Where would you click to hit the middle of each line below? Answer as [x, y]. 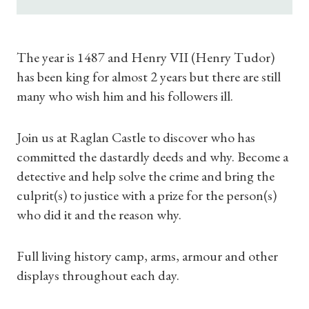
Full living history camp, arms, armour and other [147, 256]
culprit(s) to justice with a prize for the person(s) [147, 195]
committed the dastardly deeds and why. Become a [152, 157]
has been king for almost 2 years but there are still [149, 77]
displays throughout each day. [98, 275]
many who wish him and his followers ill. [125, 96]
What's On [154, 122]
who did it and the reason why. [99, 215]
